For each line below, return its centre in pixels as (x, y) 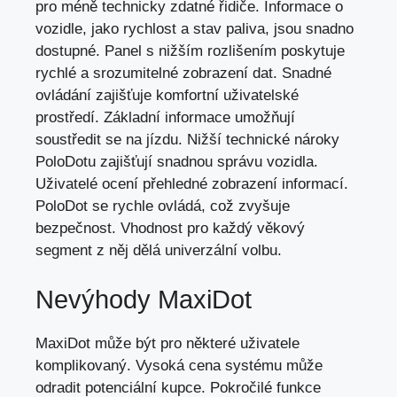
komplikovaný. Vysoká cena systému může (179, 365)
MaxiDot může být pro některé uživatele (167, 343)
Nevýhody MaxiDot (144, 299)
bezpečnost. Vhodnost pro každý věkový (170, 229)
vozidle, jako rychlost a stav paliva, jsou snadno (195, 29)
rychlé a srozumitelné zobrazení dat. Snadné (183, 74)
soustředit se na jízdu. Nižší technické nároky (187, 140)
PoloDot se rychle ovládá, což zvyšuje (163, 206)
